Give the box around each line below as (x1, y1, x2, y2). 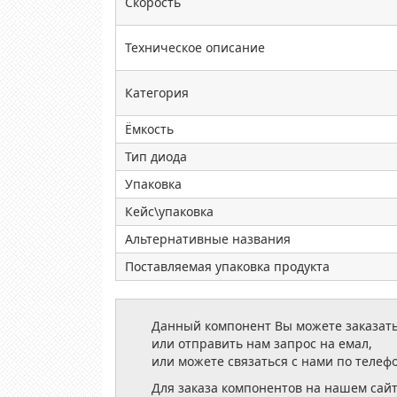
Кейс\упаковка (125, 203, 214, 220)
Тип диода (125, 148, 187, 165)
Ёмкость (125, 121, 174, 137)
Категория (125, 84, 189, 101)
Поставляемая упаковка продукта (125, 258, 330, 275)
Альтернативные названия (125, 230, 291, 247)
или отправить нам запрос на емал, (152, 335, 372, 352)
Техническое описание (125, 39, 265, 56)
